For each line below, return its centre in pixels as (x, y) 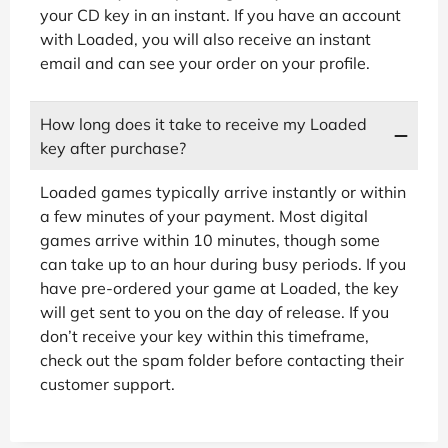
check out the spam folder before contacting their (222, 359)
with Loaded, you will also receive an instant (205, 38)
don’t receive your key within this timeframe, (204, 335)
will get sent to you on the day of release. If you (214, 311)
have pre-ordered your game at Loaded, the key (219, 287)
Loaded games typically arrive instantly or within (223, 191)
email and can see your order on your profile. (205, 62)
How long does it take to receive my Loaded (203, 123)
